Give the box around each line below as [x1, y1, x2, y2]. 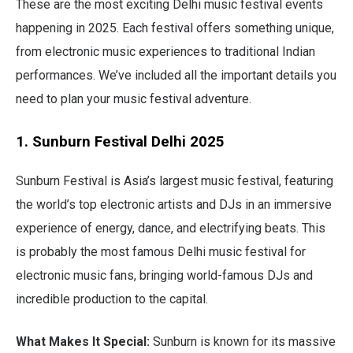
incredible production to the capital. [16, 291, 208, 307]
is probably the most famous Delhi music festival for [16, 243, 306, 259]
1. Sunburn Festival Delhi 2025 [16, 132, 225, 150]
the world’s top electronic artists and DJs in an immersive [16, 196, 332, 212]
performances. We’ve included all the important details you [16, 67, 336, 83]
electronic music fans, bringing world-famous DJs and [16, 267, 313, 283]
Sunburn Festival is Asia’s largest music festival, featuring [16, 173, 333, 188]
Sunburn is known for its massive [150, 333, 336, 349]
